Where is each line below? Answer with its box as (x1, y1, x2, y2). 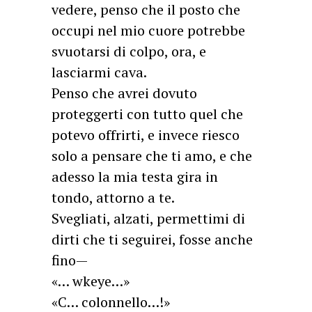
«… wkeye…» (52, 272, 130, 291)
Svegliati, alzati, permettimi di (52, 209, 245, 228)
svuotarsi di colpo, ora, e (52, 42, 206, 61)
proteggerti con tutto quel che (52, 104, 243, 124)
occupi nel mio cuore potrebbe (52, 21, 245, 40)
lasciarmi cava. (52, 63, 147, 82)
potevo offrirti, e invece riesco (52, 125, 240, 145)
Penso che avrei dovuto (52, 84, 197, 103)
